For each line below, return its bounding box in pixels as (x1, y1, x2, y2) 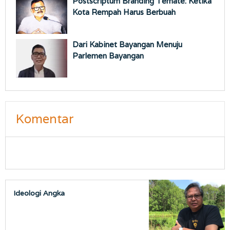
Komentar (16, 111, 73, 127)
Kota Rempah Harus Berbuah (72, 7, 176, 17)
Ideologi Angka (13, 188, 65, 198)
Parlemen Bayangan (72, 51, 144, 61)
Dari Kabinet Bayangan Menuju (72, 40, 182, 50)
